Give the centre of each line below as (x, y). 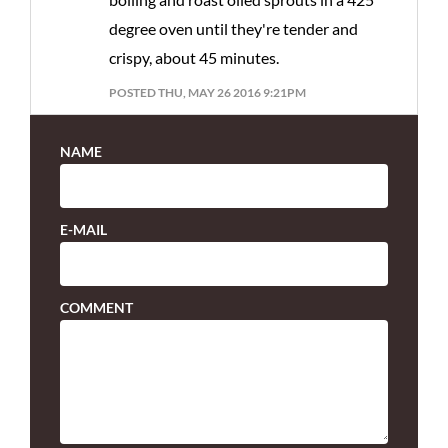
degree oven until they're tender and (233, 28)
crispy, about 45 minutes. (194, 57)
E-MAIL (83, 229)
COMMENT (96, 307)
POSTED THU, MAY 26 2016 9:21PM (207, 92)
